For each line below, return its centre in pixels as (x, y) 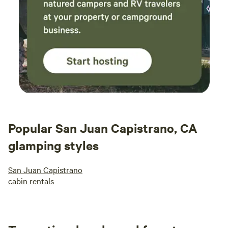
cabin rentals (31, 181)
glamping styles (53, 145)
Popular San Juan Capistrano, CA (103, 128)
